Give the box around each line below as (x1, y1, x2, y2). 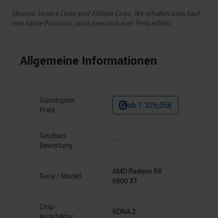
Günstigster (39, 95, 75, 105)
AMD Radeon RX (112, 166, 162, 176)
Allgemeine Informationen (20, 53, 157, 68)
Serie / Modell (39, 171, 82, 181)
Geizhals (39, 131, 66, 140)
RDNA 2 (112, 207, 136, 216)
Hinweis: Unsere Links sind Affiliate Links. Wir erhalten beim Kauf (12, 9, 200, 18)
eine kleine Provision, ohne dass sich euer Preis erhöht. (12, 18, 173, 28)
